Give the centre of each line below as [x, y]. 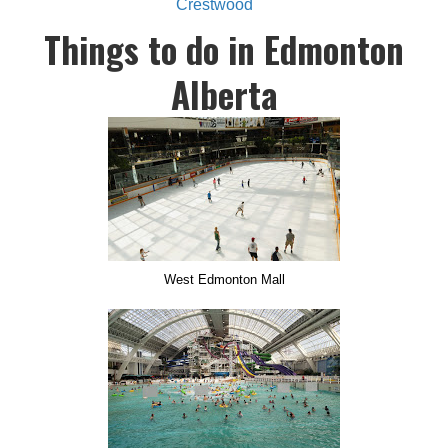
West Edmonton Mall [224, 279]
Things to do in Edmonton [224, 48]
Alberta [224, 93]
